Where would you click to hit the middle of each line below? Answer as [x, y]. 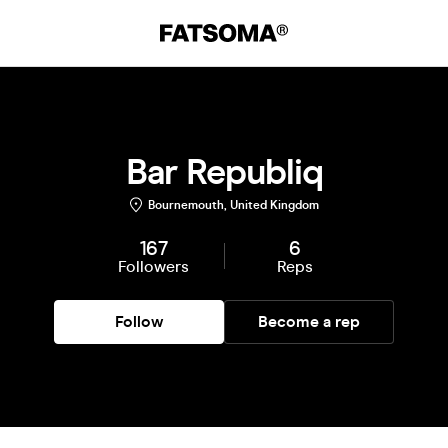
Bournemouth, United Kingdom [233, 205]
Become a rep [309, 321]
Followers [153, 266]
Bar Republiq [224, 172]
